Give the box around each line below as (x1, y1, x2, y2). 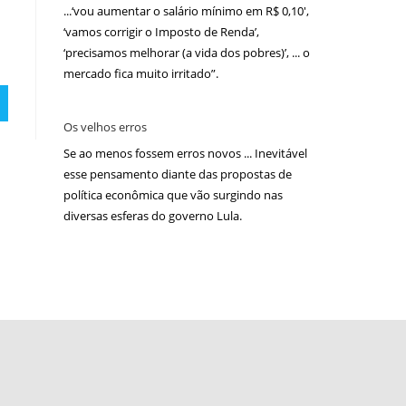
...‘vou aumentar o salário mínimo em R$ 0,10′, (63, 2, 309, 19)
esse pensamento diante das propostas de (63, 166, 292, 183)
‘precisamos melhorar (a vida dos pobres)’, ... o (63, 43, 310, 61)
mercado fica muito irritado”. (63, 64, 218, 82)
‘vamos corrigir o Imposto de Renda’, (63, 23, 259, 40)
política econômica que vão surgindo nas (63, 187, 283, 204)
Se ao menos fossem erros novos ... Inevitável (63, 145, 307, 162)
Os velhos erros (63, 118, 147, 135)
